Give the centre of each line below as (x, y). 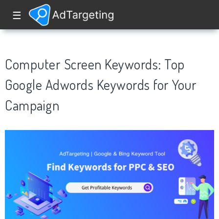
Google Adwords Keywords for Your (101, 85)
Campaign (32, 105)
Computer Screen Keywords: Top (95, 64)
